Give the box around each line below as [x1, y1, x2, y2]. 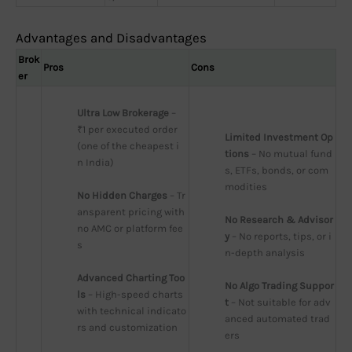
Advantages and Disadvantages [16, 30, 207, 46]
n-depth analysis [225, 247, 305, 259]
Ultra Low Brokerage [77, 107, 169, 119]
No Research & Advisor [225, 214, 333, 226]
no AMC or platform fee [77, 222, 183, 235]
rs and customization [77, 321, 178, 334]
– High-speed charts [86, 288, 183, 301]
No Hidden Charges [77, 189, 167, 202]
